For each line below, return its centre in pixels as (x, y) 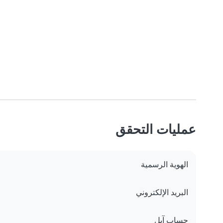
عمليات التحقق (156, 129)
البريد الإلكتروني (162, 193)
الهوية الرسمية (165, 165)
